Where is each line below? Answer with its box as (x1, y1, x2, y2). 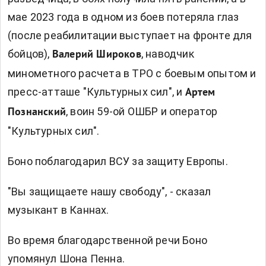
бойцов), (8, 47, 52, 60)
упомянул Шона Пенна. (8, 252, 125, 265)
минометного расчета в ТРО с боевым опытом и (8, 66, 256, 80)
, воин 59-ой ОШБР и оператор (66, 104, 218, 118)
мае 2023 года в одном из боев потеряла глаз (8, 10, 239, 23)
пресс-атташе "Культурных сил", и (8, 85, 185, 98)
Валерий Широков (52, 47, 141, 62)
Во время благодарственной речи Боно (8, 233, 208, 246)
